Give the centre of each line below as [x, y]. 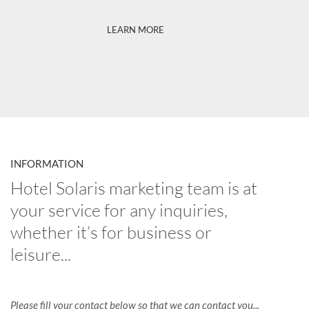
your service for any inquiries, [119, 210]
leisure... [41, 255]
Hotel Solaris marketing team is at [134, 188]
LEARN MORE [135, 30]
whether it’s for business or [111, 232]
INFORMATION [47, 164]
